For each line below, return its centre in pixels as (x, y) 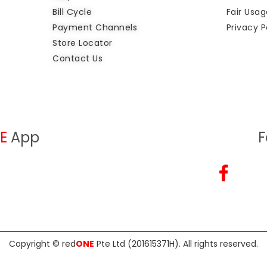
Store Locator (83, 43)
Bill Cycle (72, 12)
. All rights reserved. (218, 244)
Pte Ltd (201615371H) (136, 244)
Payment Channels (95, 28)
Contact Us (78, 59)
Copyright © (35, 244)
